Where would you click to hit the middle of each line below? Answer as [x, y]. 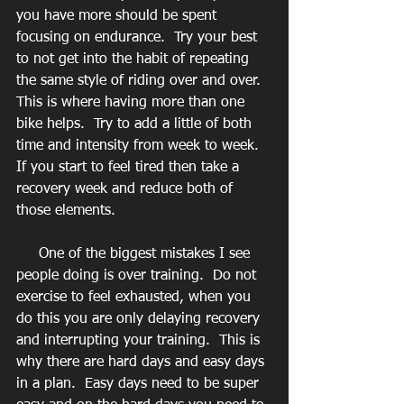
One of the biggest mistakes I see [28, 254]
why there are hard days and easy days [142, 362]
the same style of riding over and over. [143, 81]
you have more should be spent [119, 16]
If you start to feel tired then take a [130, 167]
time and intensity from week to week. [142, 146]
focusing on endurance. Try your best [139, 37]
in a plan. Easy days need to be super [140, 384]
